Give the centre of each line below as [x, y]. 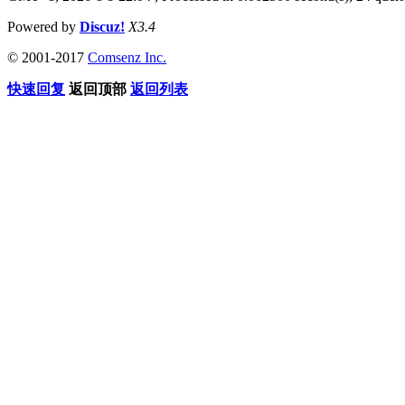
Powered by [43, 26]
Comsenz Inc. [127, 57]
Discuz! [102, 26]
